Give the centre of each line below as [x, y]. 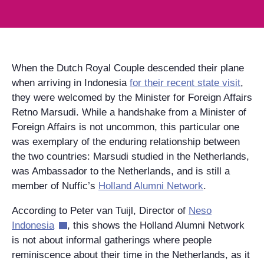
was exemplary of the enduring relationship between [126, 141]
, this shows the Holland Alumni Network [156, 225]
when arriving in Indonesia [71, 82]
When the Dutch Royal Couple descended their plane [128, 68]
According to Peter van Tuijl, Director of [100, 210]
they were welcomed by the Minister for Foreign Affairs [132, 97]
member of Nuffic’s [55, 186]
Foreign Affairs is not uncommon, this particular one [126, 127]
